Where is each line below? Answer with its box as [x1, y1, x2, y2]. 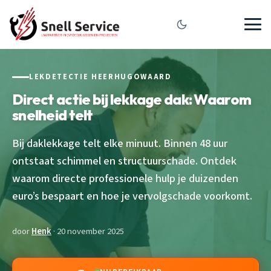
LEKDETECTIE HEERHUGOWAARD [29, 71, 172, 82]
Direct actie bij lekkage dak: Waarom [12, 90, 252, 108]
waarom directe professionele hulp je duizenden [12, 170, 238, 186]
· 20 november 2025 [51, 224, 124, 238]
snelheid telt [12, 105, 93, 124]
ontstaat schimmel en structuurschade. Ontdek [12, 152, 237, 169]
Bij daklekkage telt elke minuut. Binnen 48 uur [12, 135, 227, 151]
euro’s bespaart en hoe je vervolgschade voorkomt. [12, 188, 252, 204]
